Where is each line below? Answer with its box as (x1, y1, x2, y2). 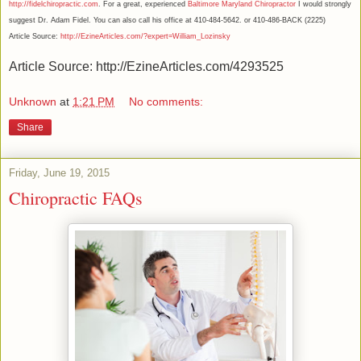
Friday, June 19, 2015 (9, 166, 110, 179)
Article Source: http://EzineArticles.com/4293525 (9, 60, 284, 74)
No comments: (129, 94, 204, 108)
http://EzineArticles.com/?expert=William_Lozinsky (60, 32, 230, 41)
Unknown (9, 94, 56, 108)
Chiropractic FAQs (9, 185, 143, 210)
